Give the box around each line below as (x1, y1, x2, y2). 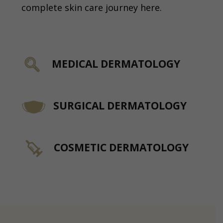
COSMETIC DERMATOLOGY (54, 140, 189, 154)
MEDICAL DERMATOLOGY (52, 56, 181, 71)
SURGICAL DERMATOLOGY (51, 98, 187, 112)
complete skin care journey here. (21, 1, 162, 14)
